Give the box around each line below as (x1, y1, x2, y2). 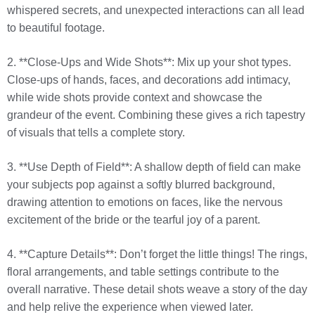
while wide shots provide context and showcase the (7, 91, 262, 104)
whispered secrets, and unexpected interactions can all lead (7, 4, 304, 17)
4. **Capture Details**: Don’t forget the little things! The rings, (7, 248, 307, 261)
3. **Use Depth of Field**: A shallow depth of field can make (7, 161, 301, 174)
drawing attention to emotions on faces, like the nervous (7, 196, 283, 209)
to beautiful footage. (7, 22, 105, 34)
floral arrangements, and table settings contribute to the (7, 266, 279, 278)
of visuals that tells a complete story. (7, 127, 185, 139)
